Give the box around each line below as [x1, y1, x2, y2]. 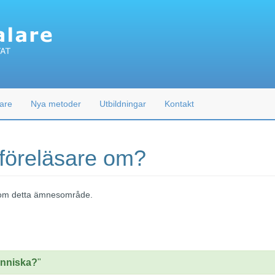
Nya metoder [31, 99, 81, 109]
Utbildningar [99, 99, 146, 109]
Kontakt [165, 99, 194, 109]
